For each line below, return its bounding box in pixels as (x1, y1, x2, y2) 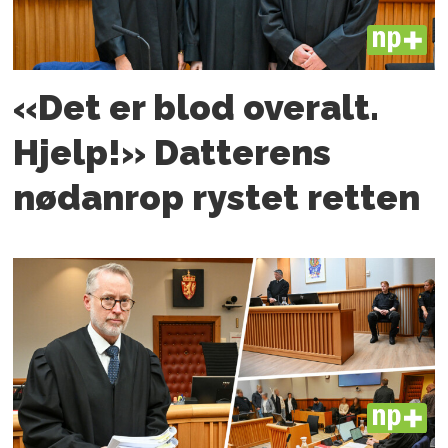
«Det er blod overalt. (13, 87, 380, 129)
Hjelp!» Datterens (13, 132, 332, 174)
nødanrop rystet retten (13, 177, 421, 219)
